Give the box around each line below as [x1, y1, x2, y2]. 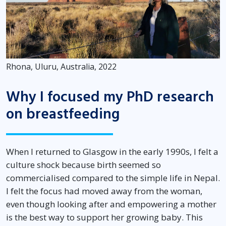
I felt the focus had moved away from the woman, [6, 185, 202, 197]
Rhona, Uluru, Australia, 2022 [6, 61, 117, 73]
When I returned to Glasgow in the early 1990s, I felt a [6, 146, 218, 158]
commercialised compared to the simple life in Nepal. [6, 172, 220, 184]
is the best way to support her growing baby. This [6, 211, 203, 223]
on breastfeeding [6, 104, 120, 125]
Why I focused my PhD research [6, 87, 214, 108]
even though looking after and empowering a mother [6, 198, 216, 210]
